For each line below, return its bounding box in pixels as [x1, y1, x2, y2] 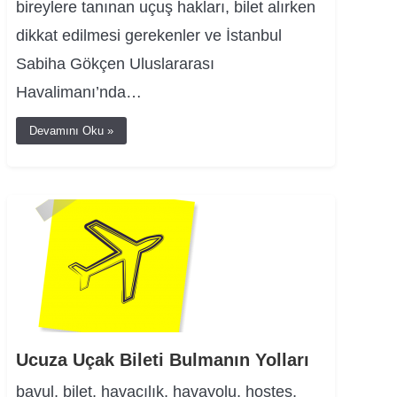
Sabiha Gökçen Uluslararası [16, 55, 214, 73]
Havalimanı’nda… [16, 83, 142, 101]
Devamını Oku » [29, 124, 113, 137]
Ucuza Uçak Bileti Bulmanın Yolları [16, 350, 309, 370]
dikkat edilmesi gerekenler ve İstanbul [16, 27, 282, 44]
